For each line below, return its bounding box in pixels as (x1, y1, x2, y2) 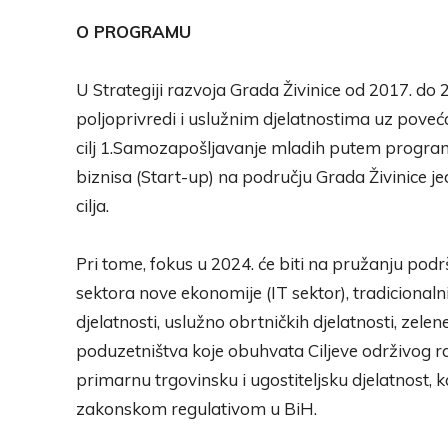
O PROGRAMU (76, 21, 191, 43)
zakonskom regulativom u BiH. (76, 398, 317, 420)
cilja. (76, 195, 109, 217)
